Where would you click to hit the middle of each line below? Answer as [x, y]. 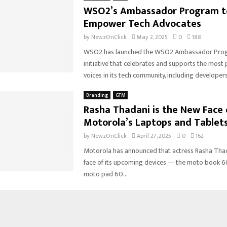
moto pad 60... [105, 174]
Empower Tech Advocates [142, 24]
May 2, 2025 [152, 37]
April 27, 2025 [154, 136]
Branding [97, 95]
